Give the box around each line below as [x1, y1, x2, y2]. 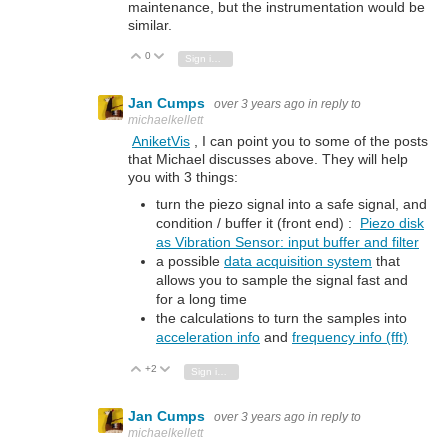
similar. [128, 17, 172, 34]
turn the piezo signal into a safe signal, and [156, 195, 427, 212]
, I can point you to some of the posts [190, 132, 428, 149]
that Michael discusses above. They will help [128, 150, 408, 167]
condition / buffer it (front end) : [156, 214, 360, 231]
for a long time [156, 290, 247, 307]
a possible [156, 252, 224, 269]
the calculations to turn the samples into [156, 309, 407, 326]
